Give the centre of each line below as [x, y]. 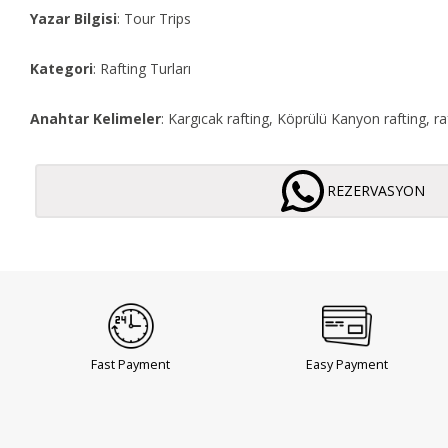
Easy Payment [347, 364]
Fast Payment [131, 364]
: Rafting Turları [142, 68]
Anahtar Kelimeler [95, 118]
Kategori [61, 68]
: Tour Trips [154, 18]
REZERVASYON [376, 190]
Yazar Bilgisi [73, 18]
